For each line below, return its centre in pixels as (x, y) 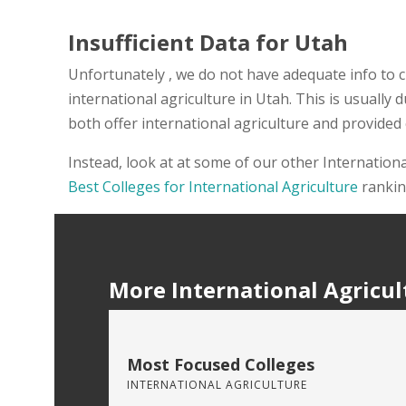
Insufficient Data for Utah (208, 42)
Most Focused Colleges (221, 364)
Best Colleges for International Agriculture (213, 186)
